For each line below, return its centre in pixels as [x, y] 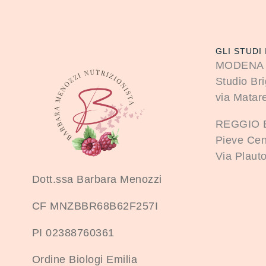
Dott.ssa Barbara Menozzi [97, 179]
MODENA [240, 65]
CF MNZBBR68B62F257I [95, 206]
